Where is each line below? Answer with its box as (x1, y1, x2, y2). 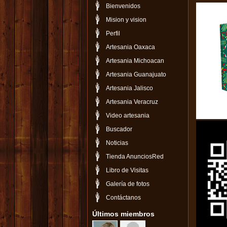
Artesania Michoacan (106, 57, 164, 64)
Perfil (106, 30, 120, 37)
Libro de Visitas (106, 167, 148, 174)
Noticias (106, 139, 128, 146)
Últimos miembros (92, 210, 155, 218)
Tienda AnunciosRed (106, 153, 164, 160)
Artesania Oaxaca (106, 44, 155, 51)
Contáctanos (106, 194, 141, 201)
